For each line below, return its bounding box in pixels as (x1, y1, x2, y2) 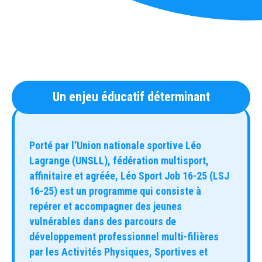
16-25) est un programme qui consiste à (29, 184, 201, 197)
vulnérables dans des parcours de (29, 215, 176, 227)
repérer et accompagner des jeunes (29, 199, 182, 212)
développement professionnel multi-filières (29, 230, 219, 243)
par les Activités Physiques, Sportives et (29, 245, 208, 258)
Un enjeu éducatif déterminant (52, 89, 210, 104)
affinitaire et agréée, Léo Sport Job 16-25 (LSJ (29, 169, 229, 182)
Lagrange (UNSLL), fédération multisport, (29, 154, 209, 167)
